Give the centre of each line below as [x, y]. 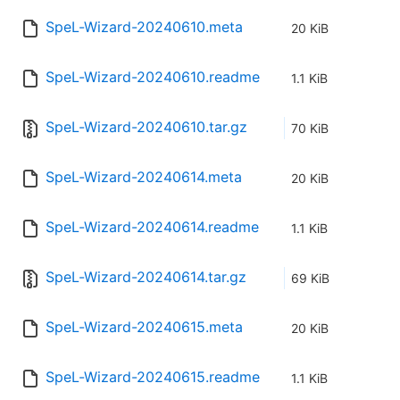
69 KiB [310, 279]
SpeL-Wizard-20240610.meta [144, 27]
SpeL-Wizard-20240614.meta [144, 177]
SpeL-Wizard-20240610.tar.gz [146, 127]
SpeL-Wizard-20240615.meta [144, 327]
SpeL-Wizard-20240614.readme [152, 227]
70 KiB [310, 129]
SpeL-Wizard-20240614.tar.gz [146, 277]
